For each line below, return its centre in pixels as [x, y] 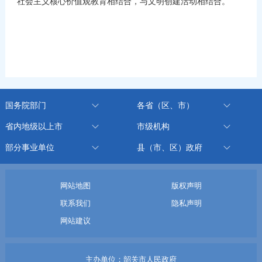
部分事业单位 [30, 147]
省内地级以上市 [34, 126]
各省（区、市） [165, 105]
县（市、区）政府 [169, 147]
